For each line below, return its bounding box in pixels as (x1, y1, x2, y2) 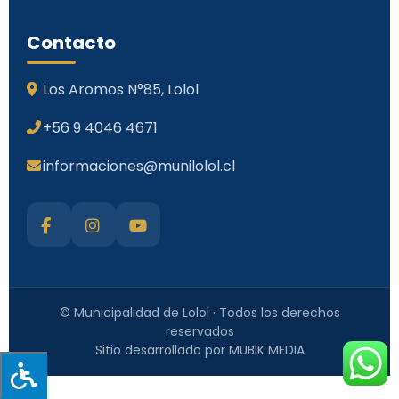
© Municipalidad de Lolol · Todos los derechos (59, 304, 340, 322)
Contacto (27, 30, 116, 56)
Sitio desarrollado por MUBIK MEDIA (94, 341, 305, 360)
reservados (165, 322, 234, 341)
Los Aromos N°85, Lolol (43, 79, 199, 101)
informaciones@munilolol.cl (43, 156, 235, 177)
